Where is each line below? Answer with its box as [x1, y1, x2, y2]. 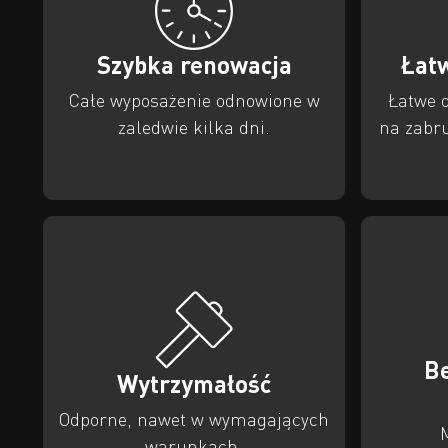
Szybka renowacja [96, 50, 292, 80]
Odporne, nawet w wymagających [59, 407, 330, 430]
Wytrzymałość [117, 368, 272, 398]
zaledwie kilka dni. [118, 116, 271, 139]
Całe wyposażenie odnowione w [68, 89, 320, 112]
